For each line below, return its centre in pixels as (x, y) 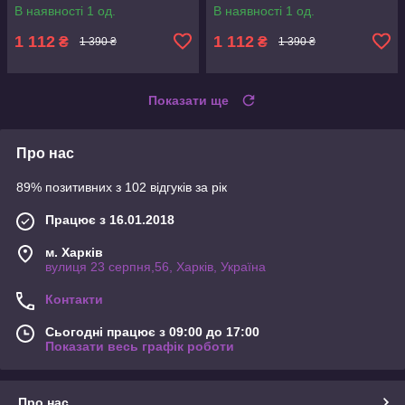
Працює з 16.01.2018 (110, 219)
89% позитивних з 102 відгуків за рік (122, 187)
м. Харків (74, 252)
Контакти (74, 299)
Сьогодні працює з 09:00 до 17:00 (152, 331)
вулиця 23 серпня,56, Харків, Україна (155, 266)
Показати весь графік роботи (140, 346)
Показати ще (188, 100)
